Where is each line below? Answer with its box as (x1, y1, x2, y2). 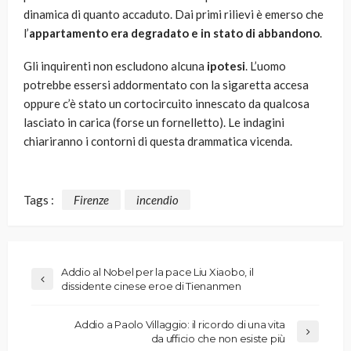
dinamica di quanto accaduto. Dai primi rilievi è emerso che (24, 7, 324, 22)
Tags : (24, 192, 54, 207)
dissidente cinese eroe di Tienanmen (61, 279, 241, 292)
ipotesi (207, 59, 245, 74)
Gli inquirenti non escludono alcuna (24, 59, 207, 74)
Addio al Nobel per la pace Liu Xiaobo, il (61, 265, 254, 278)
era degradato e (110, 26, 198, 41)
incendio (136, 192, 179, 207)
